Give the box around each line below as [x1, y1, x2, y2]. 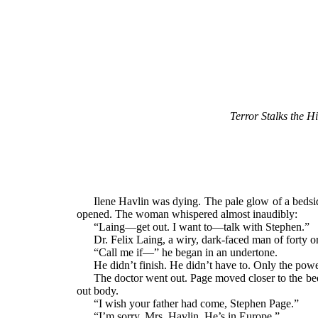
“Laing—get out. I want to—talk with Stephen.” [93, 220, 309, 233]
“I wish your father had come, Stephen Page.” [93, 297, 299, 309]
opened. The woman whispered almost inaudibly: [76, 207, 297, 220]
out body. [76, 284, 119, 297]
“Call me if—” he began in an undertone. [93, 246, 278, 258]
